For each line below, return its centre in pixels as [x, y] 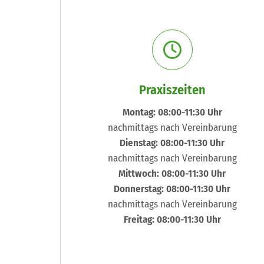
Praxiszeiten [172, 90]
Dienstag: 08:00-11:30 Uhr [172, 143]
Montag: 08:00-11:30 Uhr [172, 113]
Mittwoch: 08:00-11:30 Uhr [172, 174]
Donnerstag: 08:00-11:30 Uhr [172, 189]
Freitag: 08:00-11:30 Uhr [172, 220]
